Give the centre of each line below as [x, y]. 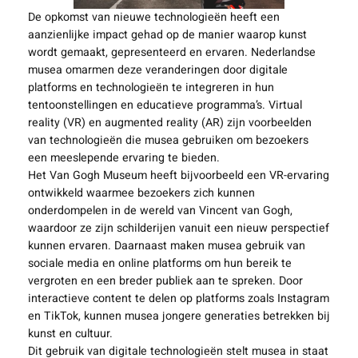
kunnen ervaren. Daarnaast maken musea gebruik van [166, 246]
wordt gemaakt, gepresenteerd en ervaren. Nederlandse [171, 53]
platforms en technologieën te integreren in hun [151, 88]
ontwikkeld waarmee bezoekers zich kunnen [141, 193]
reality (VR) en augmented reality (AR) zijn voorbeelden [169, 123]
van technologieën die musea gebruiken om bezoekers [168, 141]
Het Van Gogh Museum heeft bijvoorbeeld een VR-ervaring [178, 176]
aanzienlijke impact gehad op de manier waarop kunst [167, 35]
